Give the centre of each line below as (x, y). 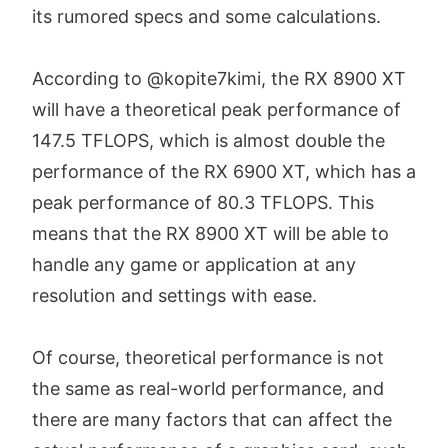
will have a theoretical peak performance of (216, 110)
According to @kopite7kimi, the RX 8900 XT (219, 79)
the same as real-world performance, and (208, 389)
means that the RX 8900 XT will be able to (210, 234)
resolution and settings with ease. (174, 296)
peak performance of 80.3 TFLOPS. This (203, 203)
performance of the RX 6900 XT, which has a (224, 172)
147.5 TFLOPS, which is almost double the (208, 141)
